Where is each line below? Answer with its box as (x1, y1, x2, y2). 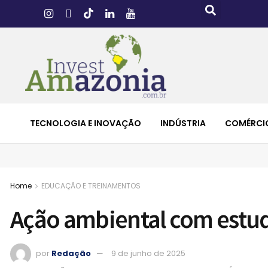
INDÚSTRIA (160, 117, 206, 129)
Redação (51, 247, 91, 259)
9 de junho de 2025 (111, 247, 185, 259)
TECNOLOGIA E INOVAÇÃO (30, 117, 141, 129)
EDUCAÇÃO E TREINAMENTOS (41, 180, 141, 191)
